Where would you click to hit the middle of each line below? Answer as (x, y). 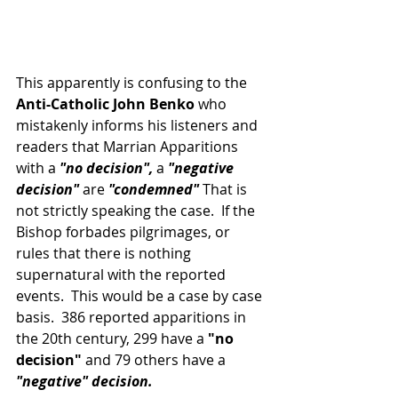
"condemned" (152, 189)
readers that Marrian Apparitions (129, 147)
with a (38, 168)
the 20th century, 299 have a (112, 338)
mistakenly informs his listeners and (139, 125)
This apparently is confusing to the (133, 83)
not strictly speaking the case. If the (137, 211)
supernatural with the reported (123, 275)
